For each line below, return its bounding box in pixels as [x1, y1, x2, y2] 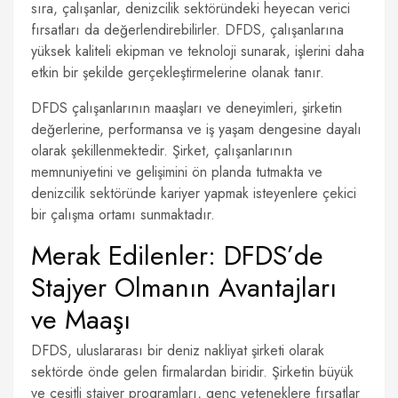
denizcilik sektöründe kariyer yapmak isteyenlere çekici [31, 183, 356, 203]
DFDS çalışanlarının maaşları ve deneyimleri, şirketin [31, 98, 342, 118]
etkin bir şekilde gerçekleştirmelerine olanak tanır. [31, 62, 324, 83]
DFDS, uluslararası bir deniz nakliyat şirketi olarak [31, 340, 324, 361]
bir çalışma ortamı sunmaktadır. [31, 204, 215, 225]
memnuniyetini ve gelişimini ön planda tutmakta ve [31, 162, 322, 182]
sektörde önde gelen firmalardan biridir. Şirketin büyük [31, 362, 354, 382]
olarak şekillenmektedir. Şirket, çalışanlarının [31, 140, 292, 161]
